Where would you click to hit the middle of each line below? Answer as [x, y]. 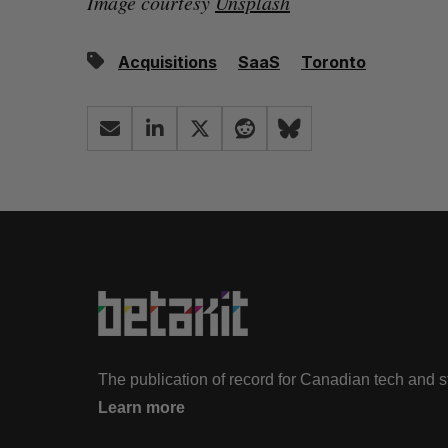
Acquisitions [167, 62]
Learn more [141, 407]
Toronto [333, 62]
